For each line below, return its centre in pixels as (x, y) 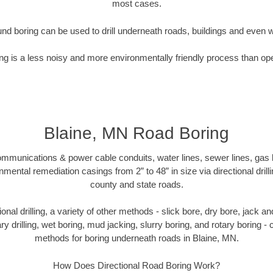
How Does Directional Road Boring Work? (136, 265)
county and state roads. (136, 184)
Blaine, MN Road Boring (136, 133)
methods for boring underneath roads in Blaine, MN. (136, 238)
